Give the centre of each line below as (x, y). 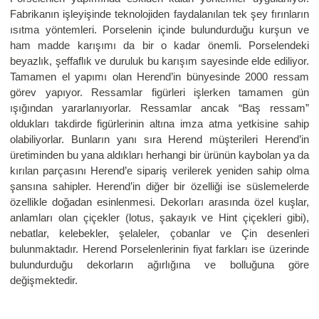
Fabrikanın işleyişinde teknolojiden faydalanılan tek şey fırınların (159, 14)
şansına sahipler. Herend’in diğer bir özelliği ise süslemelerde (159, 187)
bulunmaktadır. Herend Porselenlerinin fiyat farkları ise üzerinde (159, 249)
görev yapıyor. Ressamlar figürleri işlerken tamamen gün (159, 93)
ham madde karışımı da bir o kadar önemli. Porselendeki (159, 46)
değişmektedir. (44, 281)
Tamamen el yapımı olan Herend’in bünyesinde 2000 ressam (159, 77)
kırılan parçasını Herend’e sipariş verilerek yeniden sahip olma (159, 171)
